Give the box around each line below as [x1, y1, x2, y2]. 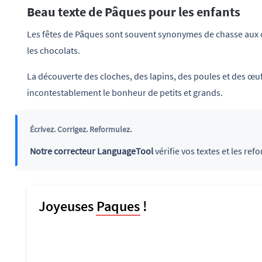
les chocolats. [27, 44, 80, 57]
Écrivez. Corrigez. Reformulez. [29, 123, 132, 135]
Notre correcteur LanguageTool [29, 144, 153, 157]
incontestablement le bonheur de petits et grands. [27, 87, 223, 99]
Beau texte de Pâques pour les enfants [27, 4, 240, 20]
